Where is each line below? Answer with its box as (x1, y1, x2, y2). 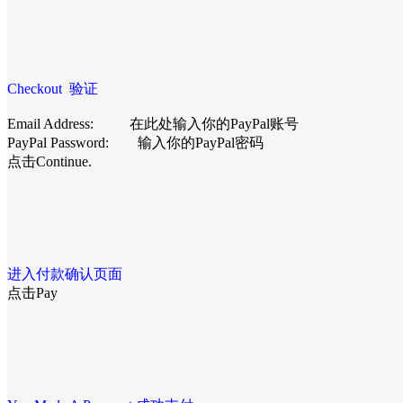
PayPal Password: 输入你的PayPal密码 (7, 134, 296, 150)
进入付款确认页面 (7, 265, 130, 282)
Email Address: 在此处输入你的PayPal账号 (7, 115, 299, 131)
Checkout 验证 (7, 80, 98, 96)
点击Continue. (7, 153, 99, 169)
